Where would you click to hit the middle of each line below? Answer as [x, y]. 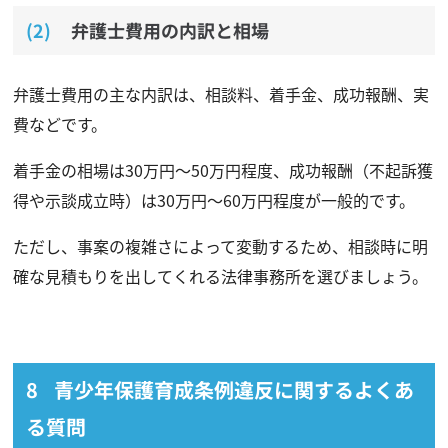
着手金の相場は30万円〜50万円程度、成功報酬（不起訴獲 [222, 169]
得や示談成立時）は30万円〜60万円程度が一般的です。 [213, 199]
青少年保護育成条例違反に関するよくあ [233, 389]
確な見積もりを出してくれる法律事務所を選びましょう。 [220, 275]
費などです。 [59, 123]
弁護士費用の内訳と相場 [169, 29]
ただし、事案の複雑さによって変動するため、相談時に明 [220, 245]
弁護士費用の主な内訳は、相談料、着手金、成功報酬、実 [220, 93]
